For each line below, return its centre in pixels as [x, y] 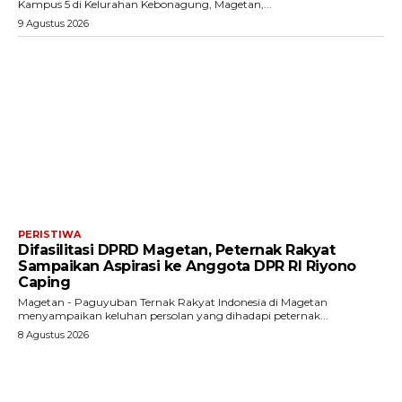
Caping [44, 282]
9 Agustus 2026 [53, 24]
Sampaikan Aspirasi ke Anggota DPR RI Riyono [187, 266]
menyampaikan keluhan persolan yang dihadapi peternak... [173, 315]
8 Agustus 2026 [53, 334]
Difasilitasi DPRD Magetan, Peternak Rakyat [176, 249]
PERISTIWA [49, 234]
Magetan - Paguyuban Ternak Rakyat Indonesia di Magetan [173, 301]
